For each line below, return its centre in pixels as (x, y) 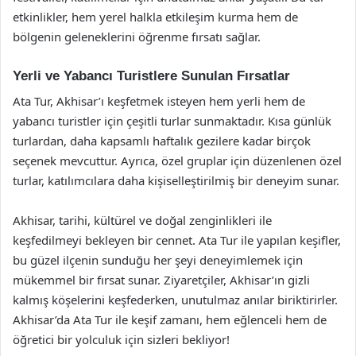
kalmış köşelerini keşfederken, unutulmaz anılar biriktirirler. (175, 300)
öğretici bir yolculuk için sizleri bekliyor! (121, 339)
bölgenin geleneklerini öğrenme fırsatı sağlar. (137, 36)
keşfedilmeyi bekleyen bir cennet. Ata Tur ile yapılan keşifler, (177, 240)
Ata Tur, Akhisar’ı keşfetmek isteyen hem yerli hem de (159, 101)
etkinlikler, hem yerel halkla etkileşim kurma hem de (155, 16)
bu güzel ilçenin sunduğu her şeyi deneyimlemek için (158, 260)
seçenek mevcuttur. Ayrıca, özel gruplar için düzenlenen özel (177, 161)
